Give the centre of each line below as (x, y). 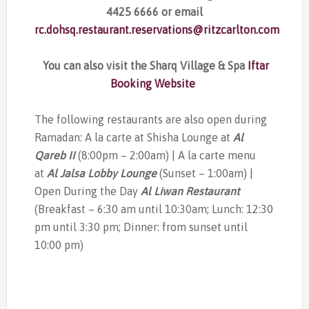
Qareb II (54, 155)
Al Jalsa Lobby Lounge (101, 173)
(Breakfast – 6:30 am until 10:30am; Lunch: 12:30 (153, 209)
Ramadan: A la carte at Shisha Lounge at (133, 137)
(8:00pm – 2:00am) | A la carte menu (165, 155)
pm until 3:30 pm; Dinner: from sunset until (141, 227)
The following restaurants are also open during (150, 119)
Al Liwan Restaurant (190, 191)
